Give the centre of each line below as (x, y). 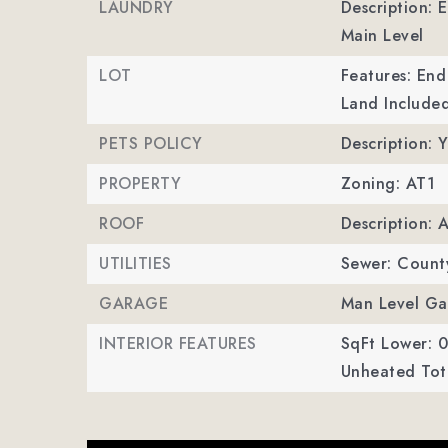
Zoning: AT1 (388, 183)
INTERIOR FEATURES (178, 343)
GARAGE (133, 303)
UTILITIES (135, 263)
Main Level (382, 35)
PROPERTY (140, 183)
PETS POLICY (151, 143)
